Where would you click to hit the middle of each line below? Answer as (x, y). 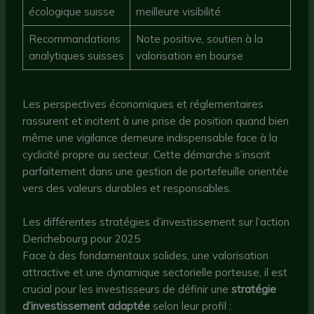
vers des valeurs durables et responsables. (127, 189)
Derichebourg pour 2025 (82, 239)
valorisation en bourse (189, 55)
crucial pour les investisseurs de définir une (127, 289)
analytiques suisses (76, 55)
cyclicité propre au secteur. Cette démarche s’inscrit (147, 155)
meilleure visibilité (178, 11)
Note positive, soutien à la (199, 39)
